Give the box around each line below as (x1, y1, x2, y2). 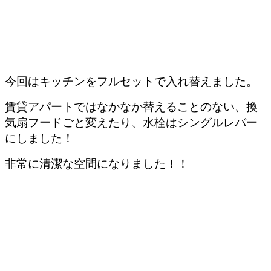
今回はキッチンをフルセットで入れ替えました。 (5, 75, 258, 88)
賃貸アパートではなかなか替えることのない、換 (5, 100, 258, 114)
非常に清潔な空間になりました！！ (5, 157, 189, 171)
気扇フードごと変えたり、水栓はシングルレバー (5, 116, 258, 129)
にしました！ (5, 132, 74, 145)
